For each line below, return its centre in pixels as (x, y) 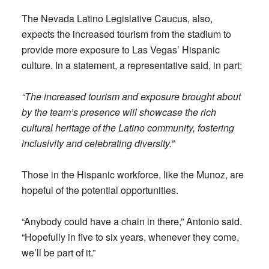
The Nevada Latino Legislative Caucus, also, (117, 18)
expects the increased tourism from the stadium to (126, 34)
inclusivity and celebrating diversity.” (98, 143)
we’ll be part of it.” (58, 252)
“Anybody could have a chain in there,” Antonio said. (131, 221)
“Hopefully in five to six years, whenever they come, (130, 237)
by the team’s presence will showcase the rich (119, 112)
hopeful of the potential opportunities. (100, 190)
